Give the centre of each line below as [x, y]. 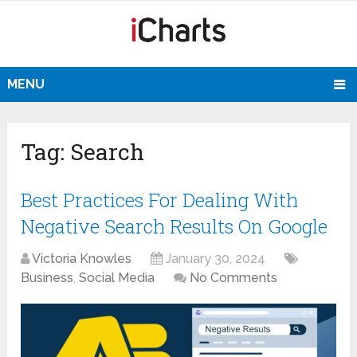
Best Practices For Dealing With [160, 200]
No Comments [234, 278]
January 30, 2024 [216, 259]
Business [47, 278]
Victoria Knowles [82, 259]
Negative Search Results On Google [175, 227]
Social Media [117, 278]
